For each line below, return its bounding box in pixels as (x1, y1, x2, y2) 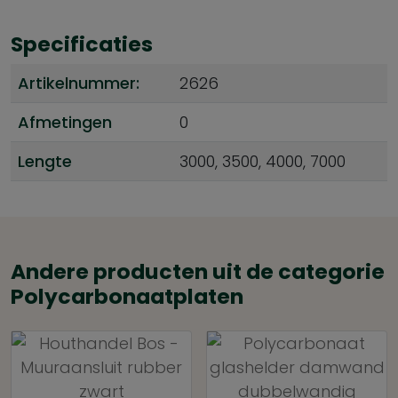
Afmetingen (18, 111, 112, 133)
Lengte (18, 150, 72, 172)
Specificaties (11, 29, 153, 59)
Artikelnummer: (18, 72, 139, 94)
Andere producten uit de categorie (11, 257, 385, 286)
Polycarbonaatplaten (11, 282, 243, 311)
